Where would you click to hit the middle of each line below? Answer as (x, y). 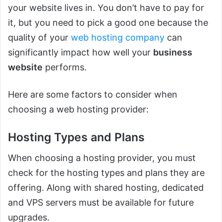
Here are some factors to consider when (93, 94)
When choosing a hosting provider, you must (102, 158)
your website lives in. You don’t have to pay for (106, 7)
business (173, 52)
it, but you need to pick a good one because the (108, 22)
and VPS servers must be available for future (101, 203)
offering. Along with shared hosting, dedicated (106, 188)
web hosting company (118, 37)
